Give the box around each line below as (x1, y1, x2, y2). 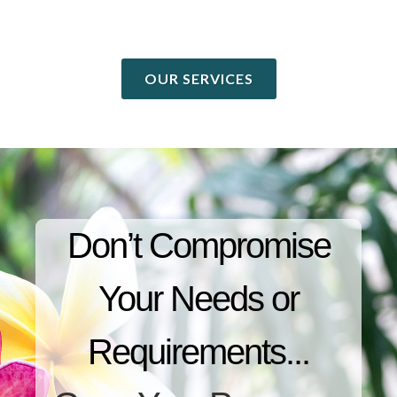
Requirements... (88, 332, 309, 371)
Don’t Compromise (66, 226, 331, 265)
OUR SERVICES (144, 70, 253, 87)
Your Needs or (98, 279, 299, 318)
